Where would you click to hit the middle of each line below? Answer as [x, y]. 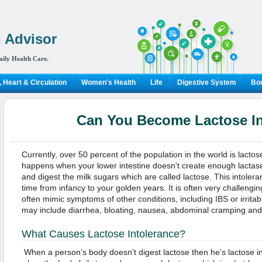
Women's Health [108, 82]
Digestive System [206, 82]
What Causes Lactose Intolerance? [103, 234]
